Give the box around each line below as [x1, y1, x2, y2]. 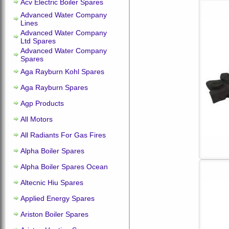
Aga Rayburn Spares [20, 83, 88, 91]
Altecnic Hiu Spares [20, 178, 83, 187]
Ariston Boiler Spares [20, 210, 88, 218]
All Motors [20, 115, 53, 123]
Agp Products [20, 99, 64, 107]
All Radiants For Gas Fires [20, 131, 106, 139]
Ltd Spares [20, 37, 56, 45]
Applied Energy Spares [20, 194, 95, 202]
